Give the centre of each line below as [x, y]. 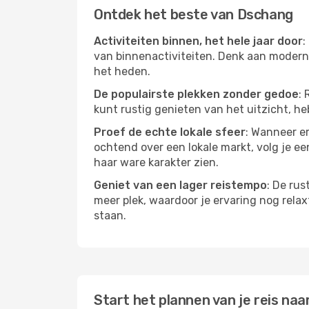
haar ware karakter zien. [156, 162]
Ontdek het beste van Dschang [193, 14]
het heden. [122, 71]
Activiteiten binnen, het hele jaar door [198, 41]
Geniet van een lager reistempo [180, 185]
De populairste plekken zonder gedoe [196, 94]
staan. [110, 216]
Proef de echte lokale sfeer [170, 132]
